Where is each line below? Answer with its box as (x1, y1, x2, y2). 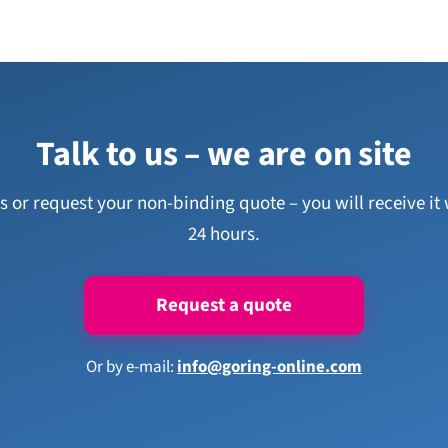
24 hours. (188, 221, 260, 248)
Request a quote (156, 292, 292, 319)
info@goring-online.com (177, 355, 362, 379)
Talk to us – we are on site (36, 130, 412, 179)
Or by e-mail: (86, 355, 177, 379)
